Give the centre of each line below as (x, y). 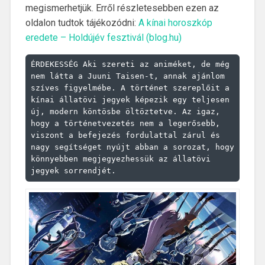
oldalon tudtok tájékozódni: (82, 23)
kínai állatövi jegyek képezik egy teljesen (130, 100)
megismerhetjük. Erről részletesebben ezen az (122, 8)
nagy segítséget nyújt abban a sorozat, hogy (132, 147)
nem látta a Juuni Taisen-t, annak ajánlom (127, 76)
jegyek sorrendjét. (73, 171)
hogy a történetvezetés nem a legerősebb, (125, 124)
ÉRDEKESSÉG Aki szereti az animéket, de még (130, 64)
